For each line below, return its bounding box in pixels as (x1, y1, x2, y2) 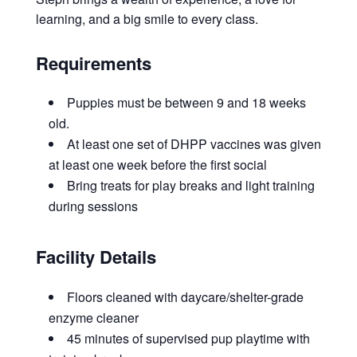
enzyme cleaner (48, 308, 139, 327)
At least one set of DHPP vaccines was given (66, 135, 321, 154)
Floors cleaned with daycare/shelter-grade (66, 287, 304, 306)
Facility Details (35, 244, 156, 270)
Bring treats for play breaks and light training (66, 176, 315, 195)
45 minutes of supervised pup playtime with (66, 328, 310, 347)
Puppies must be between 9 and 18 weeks (66, 93, 306, 112)
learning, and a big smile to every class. (35, 9, 258, 28)
